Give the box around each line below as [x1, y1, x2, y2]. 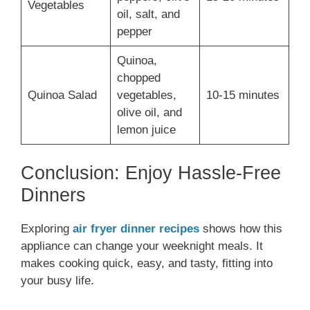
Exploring [21, 222, 73, 236]
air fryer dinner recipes [73, 222, 199, 236]
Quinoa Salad [27, 88, 97, 102]
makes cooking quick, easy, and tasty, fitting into [21, 257, 273, 271]
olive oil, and [116, 105, 182, 119]
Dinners [21, 185, 86, 206]
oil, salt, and [116, 7, 180, 21]
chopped [116, 71, 161, 84]
